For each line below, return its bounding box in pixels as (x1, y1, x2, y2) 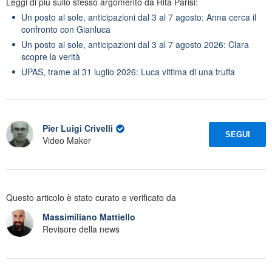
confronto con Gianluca (21, 22, 110, 35)
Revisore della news (42, 223, 120, 236)
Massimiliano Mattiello (42, 211, 135, 223)
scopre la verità (21, 50, 80, 63)
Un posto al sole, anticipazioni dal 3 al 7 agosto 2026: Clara (21, 38, 249, 50)
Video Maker (42, 134, 91, 147)
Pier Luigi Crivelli (42, 122, 113, 135)
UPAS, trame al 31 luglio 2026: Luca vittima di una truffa (21, 65, 235, 78)
